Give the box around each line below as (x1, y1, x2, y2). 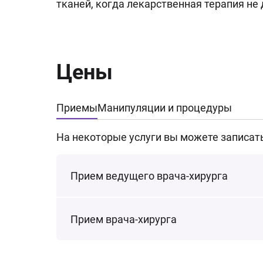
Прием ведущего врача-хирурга (70, 169, 228, 182)
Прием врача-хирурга (70, 213, 177, 225)
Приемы (56, 102, 97, 114)
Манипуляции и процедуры (97, 102, 232, 114)
